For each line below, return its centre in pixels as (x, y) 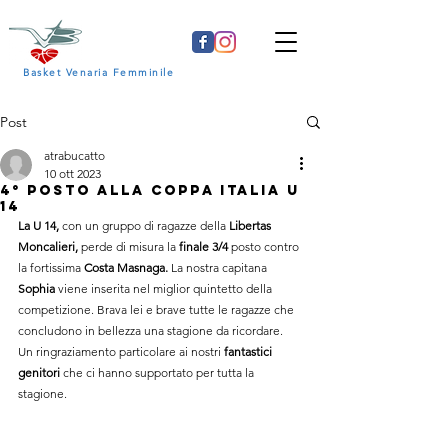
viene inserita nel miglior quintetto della (165, 288)
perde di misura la (128, 246)
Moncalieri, (48, 246)
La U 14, (40, 225)
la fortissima (51, 267)
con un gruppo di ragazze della (145, 225)
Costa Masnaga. (126, 267)
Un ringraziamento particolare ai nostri (121, 351)
